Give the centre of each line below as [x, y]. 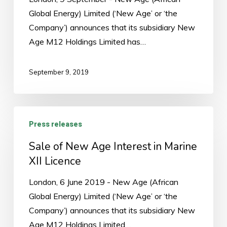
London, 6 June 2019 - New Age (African [103, 182]
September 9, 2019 [59, 72]
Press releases [55, 124]
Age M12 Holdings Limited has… [87, 41]
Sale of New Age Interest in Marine [113, 146]
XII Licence [55, 161]
